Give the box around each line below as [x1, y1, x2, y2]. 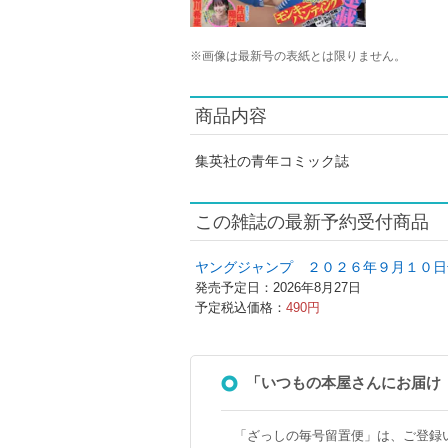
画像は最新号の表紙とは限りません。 [201, 49, 406, 64]
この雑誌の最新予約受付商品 [194, 212, 429, 232]
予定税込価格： [194, 300, 286, 315]
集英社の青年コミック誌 [194, 153, 349, 169]
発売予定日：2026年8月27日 [194, 280, 361, 295]
